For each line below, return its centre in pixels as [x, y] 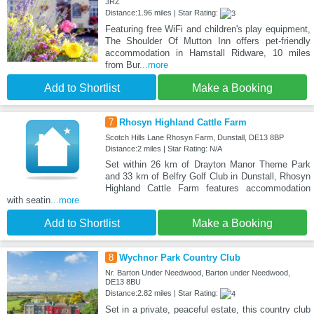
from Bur [122, 65]
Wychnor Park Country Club [179, 258]
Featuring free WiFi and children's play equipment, [207, 29]
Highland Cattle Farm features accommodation [207, 189]
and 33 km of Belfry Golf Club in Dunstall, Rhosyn [207, 177]
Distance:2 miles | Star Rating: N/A [163, 149]
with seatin [29, 200]
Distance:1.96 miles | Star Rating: [162, 13]
